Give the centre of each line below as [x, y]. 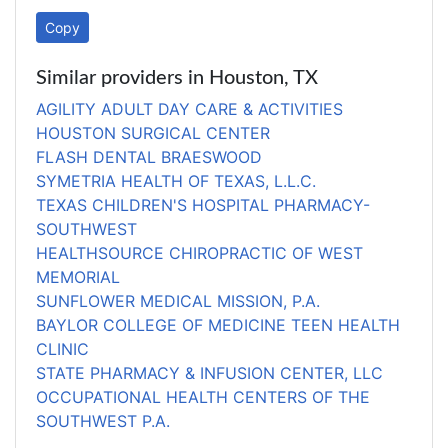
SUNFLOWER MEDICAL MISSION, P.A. [178, 301]
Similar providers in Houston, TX [177, 78]
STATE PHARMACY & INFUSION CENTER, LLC [209, 373]
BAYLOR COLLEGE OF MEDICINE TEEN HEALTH [218, 325]
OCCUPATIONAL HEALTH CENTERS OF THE [203, 397]
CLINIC [62, 349]
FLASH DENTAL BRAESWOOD [149, 157]
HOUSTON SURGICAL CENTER [153, 133]
